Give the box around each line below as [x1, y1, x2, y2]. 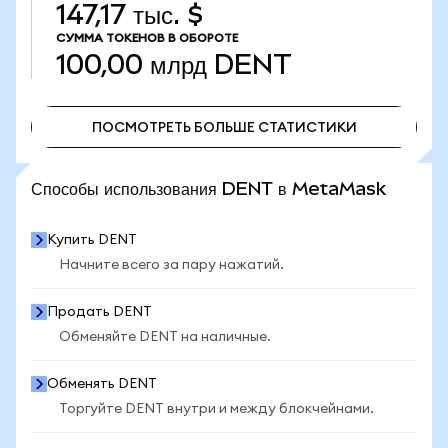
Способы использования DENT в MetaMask [31, 178, 386, 199]
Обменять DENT [47, 377, 157, 391]
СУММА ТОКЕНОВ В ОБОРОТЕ [56, 32, 238, 44]
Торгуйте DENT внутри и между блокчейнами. [59, 402, 374, 416]
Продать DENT [47, 305, 152, 319]
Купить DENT [47, 233, 137, 247]
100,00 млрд [56, 49, 207, 80]
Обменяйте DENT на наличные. [59, 330, 271, 344]
